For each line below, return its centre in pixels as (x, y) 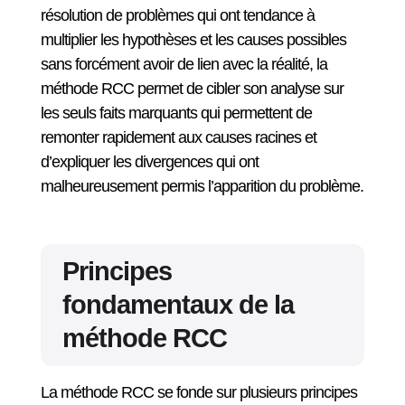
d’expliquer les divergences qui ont (149, 162)
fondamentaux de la (178, 305)
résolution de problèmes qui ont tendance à (177, 15)
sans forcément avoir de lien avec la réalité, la (184, 64)
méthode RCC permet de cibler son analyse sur (192, 89)
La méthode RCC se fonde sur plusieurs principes (198, 392)
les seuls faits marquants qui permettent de (176, 113)
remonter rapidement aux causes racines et (178, 137)
